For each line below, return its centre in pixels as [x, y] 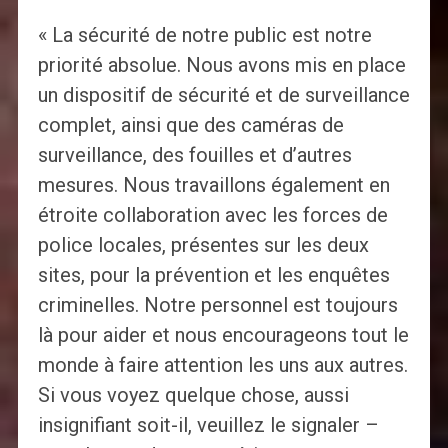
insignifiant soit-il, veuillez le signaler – [208, 424]
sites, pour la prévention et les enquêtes [213, 274]
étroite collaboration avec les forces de [212, 214]
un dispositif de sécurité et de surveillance [223, 94]
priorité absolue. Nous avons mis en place [221, 64]
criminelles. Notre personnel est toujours [217, 304]
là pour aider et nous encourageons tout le [223, 334]
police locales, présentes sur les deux [203, 244]
